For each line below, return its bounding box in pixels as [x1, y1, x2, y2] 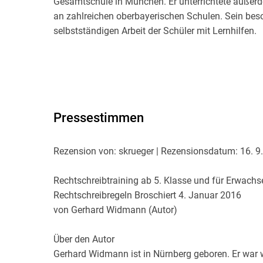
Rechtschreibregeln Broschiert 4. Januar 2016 [53, 189, 242, 201]
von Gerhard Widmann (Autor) [53, 204, 178, 215]
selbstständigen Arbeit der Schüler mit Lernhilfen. [53, 25, 257, 36]
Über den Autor [53, 233, 115, 245]
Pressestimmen [53, 110, 144, 125]
